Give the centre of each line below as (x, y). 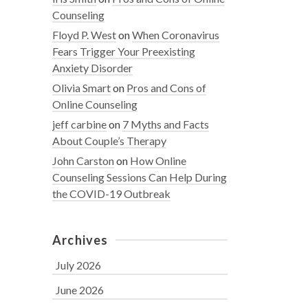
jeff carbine (79, 124)
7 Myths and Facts (166, 124)
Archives (80, 240)
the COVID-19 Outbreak (111, 194)
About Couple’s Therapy (109, 141)
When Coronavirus (176, 35)
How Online (158, 161)
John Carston (83, 161)
